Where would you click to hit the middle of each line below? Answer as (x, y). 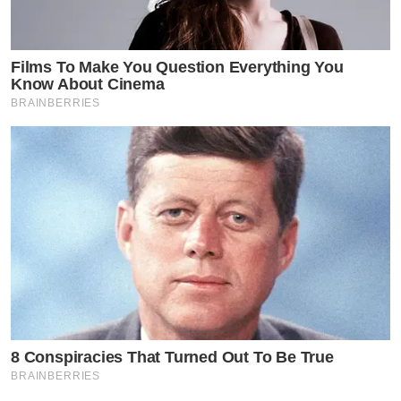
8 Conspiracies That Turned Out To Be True (172, 357)
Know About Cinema (88, 85)
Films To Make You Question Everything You (177, 68)
